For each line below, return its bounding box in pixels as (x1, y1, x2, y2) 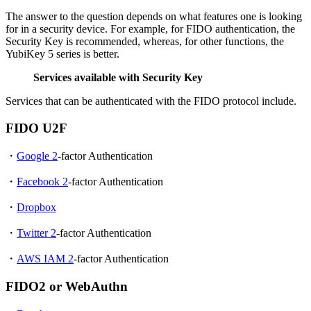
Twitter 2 (17, 226, 56, 239)
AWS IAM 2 (17, 252, 74, 264)
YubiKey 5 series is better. (6, 48, 119, 60)
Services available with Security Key (33, 72, 203, 84)
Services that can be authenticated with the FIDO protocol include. (6, 95, 296, 108)
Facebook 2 (17, 175, 68, 187)
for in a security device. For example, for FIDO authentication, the (6, 23, 295, 35)
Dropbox (17, 201, 56, 213)
